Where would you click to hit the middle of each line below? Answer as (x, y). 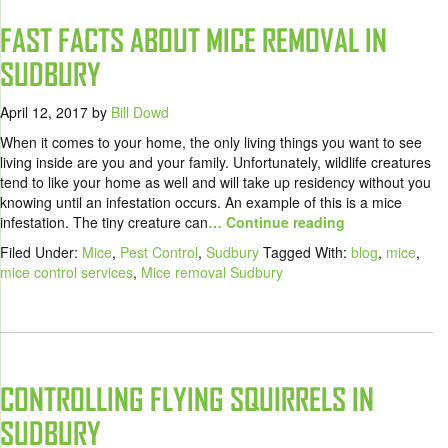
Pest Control (159, 252)
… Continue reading (276, 222)
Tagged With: (307, 252)
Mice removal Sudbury (212, 272)
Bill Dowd (140, 112)
